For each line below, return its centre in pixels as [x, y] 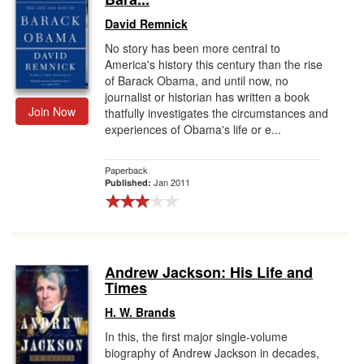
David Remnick [146, 24]
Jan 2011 [172, 182]
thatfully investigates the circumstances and [217, 113]
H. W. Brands [140, 312]
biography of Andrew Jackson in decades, [212, 353]
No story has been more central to [193, 48]
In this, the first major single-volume [196, 336]
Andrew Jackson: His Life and [209, 272]
